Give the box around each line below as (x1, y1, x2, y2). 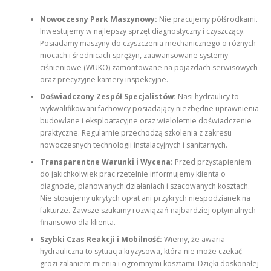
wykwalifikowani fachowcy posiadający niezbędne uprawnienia (39, 103, 259, 114)
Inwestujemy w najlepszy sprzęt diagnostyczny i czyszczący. (39, 25, 245, 36)
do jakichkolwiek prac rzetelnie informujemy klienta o (39, 168, 226, 179)
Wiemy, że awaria (162, 233, 225, 244)
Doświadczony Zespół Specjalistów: (39, 91, 176, 102)
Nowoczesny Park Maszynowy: (39, 13, 157, 24)
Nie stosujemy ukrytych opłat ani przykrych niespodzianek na (39, 192, 250, 203)
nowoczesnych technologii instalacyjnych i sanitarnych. (39, 139, 227, 150)
